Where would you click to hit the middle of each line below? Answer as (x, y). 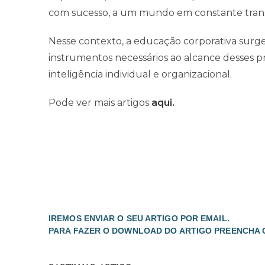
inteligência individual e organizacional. (140, 74)
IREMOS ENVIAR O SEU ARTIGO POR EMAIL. (139, 218)
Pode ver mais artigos (100, 103)
